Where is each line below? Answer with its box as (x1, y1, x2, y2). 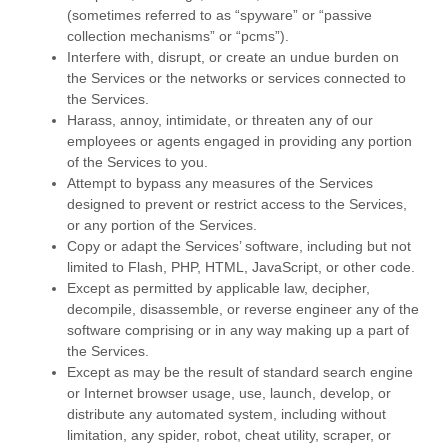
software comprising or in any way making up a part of (67, 322, 409, 338)
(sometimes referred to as (67, 7, 235, 23)
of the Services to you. (67, 154, 208, 170)
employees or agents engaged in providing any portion (67, 133, 412, 149)
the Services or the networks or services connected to (67, 70, 406, 86)
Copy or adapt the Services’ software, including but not (67, 238, 411, 254)
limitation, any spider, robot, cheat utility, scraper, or (67, 427, 391, 443)
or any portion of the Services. (67, 217, 257, 233)
